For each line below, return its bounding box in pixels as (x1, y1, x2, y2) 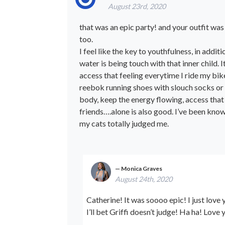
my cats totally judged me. (79, 119, 169, 128)
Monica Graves (121, 165, 162, 172)
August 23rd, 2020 (108, 2, 166, 11)
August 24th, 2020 (115, 175, 172, 183)
